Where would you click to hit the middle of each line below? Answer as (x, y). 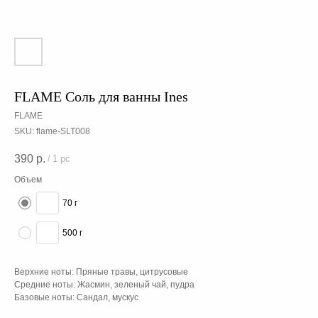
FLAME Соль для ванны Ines (101, 97)
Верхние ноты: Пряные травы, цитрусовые (101, 272)
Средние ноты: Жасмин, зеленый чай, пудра (104, 285)
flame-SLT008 (63, 131)
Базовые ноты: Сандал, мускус (76, 298)
